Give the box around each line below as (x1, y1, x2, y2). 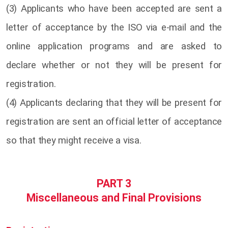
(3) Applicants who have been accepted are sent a (6, 3, 222, 14)
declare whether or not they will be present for (6, 59, 222, 71)
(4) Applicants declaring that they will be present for (6, 97, 222, 108)
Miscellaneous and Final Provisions (26, 191, 202, 204)
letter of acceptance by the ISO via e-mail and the (6, 21, 222, 33)
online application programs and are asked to (6, 40, 222, 52)
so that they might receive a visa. (6, 134, 141, 146)
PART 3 (97, 177, 131, 190)
